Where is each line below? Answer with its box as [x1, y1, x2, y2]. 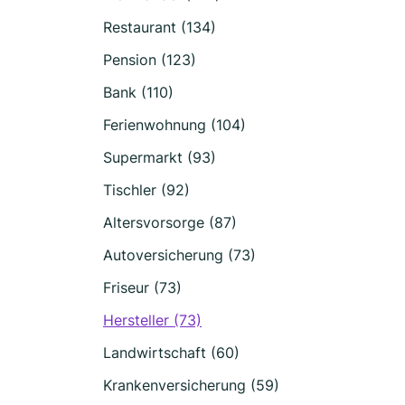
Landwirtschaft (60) [103, 344, 240, 362]
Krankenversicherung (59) [103, 376, 279, 394]
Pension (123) [103, 51, 196, 69]
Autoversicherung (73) [103, 246, 256, 264]
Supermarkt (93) [103, 148, 216, 166]
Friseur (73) [103, 278, 182, 297]
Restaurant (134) [103, 18, 216, 36]
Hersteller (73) [103, 311, 202, 329]
